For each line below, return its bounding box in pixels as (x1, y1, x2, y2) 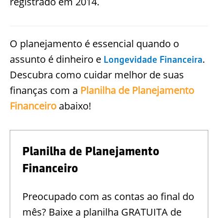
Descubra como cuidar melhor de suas (10, 68, 184, 82)
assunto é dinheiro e (10, 53, 104, 66)
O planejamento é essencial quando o (10, 37, 179, 51)
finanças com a (10, 84, 80, 97)
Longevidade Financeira (104, 54, 202, 65)
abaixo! (56, 99, 91, 113)
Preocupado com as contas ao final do (22, 190, 194, 203)
